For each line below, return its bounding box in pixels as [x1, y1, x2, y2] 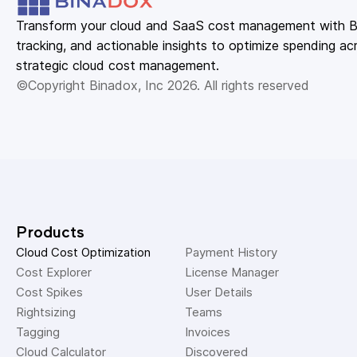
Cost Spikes [16, 284, 86, 300]
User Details [185, 284, 256, 300]
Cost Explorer [16, 265, 95, 280]
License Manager [185, 265, 282, 280]
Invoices [185, 324, 233, 339]
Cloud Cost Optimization [16, 245, 151, 260]
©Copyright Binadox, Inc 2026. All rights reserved [16, 77, 309, 93]
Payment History [185, 245, 280, 260]
